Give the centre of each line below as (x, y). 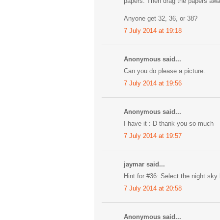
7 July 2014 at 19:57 (153, 136)
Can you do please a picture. (165, 71)
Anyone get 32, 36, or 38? (161, 19)
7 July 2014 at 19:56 (153, 83)
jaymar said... (144, 164)
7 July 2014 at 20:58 (153, 188)
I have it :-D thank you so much (169, 124)
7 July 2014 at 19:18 (153, 30)
